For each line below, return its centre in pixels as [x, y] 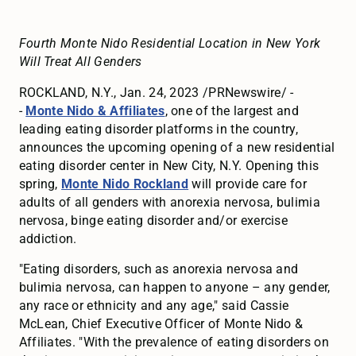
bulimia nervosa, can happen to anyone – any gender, [174, 288]
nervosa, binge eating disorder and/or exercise [153, 220]
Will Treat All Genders [80, 61]
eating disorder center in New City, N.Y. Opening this [169, 165]
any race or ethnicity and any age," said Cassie [154, 306]
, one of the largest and [232, 110]
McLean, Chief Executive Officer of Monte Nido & [161, 324]
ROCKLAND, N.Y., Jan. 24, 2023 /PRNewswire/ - [156, 92]
